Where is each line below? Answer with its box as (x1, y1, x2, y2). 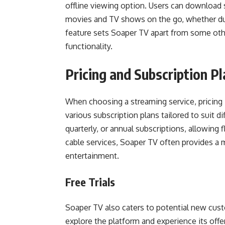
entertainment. (65, 151, 119, 161)
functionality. (65, 41, 113, 51)
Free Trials (65, 175, 115, 189)
